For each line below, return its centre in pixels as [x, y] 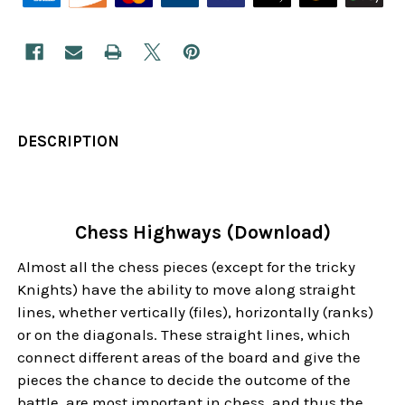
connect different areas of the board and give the [189, 357]
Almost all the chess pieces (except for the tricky [187, 266]
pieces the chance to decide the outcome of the [184, 379]
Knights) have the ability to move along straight [187, 289]
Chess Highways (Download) [202, 232]
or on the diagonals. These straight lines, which [184, 334]
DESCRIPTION [69, 141]
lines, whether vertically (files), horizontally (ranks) [196, 311]
